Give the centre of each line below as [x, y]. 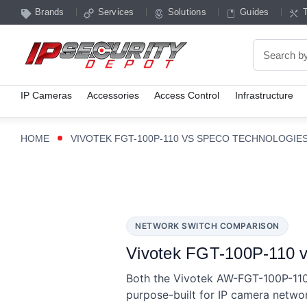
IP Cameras [46, 95]
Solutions [187, 12]
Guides [255, 12]
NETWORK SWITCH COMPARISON [207, 226]
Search [271, 62]
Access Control [187, 95]
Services [116, 12]
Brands [50, 12]
